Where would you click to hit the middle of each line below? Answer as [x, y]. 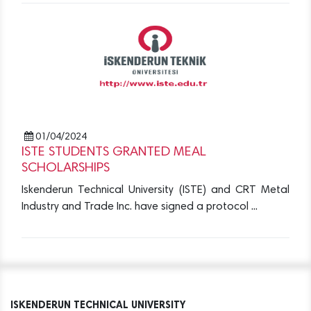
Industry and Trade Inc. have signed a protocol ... [140, 207]
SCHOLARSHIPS [66, 169]
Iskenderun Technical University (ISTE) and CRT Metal [155, 191]
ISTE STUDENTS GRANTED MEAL [114, 153]
